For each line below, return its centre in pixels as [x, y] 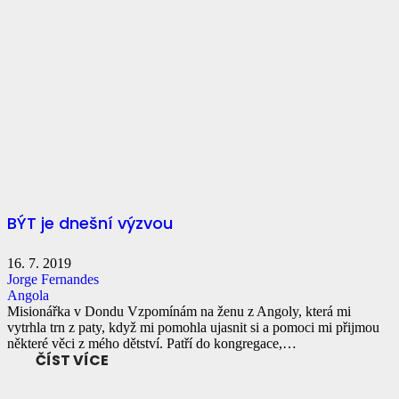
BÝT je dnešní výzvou [90, 223]
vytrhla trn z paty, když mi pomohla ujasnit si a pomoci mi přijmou [193, 327]
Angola [28, 295]
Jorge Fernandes [53, 279]
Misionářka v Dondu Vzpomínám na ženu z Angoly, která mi [179, 311]
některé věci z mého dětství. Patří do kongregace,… [152, 343]
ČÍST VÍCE [72, 360]
